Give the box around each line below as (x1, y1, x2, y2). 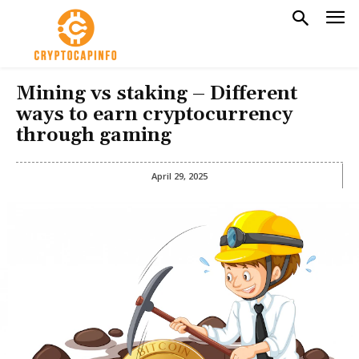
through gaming (16, 123, 171, 147)
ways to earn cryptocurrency (16, 102, 292, 127)
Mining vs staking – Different (16, 81, 297, 106)
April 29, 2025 (151, 169, 208, 182)
